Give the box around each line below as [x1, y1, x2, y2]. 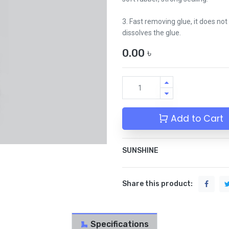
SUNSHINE [122, 146, 158, 155]
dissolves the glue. [122, 29, 181, 37]
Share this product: [122, 179, 193, 189]
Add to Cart [168, 112, 224, 125]
